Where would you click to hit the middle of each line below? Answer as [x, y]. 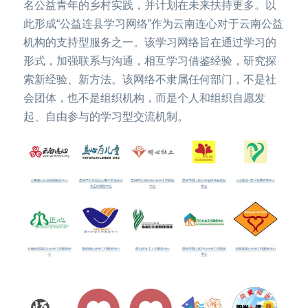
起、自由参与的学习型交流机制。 [106, 117]
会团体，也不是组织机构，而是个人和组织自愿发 [144, 98]
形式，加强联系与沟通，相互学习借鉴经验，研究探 [150, 61]
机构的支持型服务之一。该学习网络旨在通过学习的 [150, 42]
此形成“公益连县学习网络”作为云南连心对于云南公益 [153, 24]
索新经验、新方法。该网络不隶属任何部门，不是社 [150, 79]
